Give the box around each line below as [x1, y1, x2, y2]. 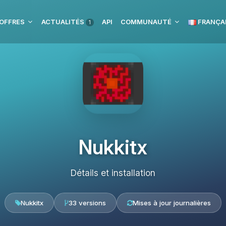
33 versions [69, 199, 106, 207]
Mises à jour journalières [133, 199, 211, 207]
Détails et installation [71, 167, 155, 178]
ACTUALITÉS [41, 18, 86, 26]
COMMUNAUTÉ [121, 18, 172, 26]
